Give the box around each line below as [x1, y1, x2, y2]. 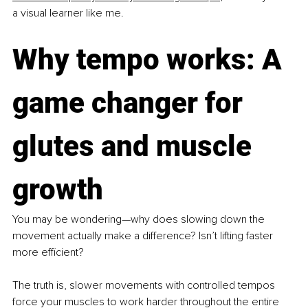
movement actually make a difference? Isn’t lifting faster [12, 229, 276, 243]
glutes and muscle [12, 129, 258, 164]
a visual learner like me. [12, 6, 124, 21]
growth [12, 173, 103, 207]
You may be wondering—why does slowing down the [12, 212, 267, 227]
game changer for [12, 86, 250, 120]
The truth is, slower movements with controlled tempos [12, 278, 278, 293]
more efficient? [12, 245, 84, 260]
